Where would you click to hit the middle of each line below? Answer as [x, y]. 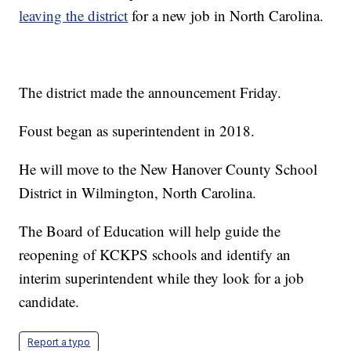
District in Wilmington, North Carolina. [138, 193]
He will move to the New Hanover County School [168, 169]
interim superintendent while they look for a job [162, 278]
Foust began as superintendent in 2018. [137, 131]
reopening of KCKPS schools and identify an [155, 255]
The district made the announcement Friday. [150, 92]
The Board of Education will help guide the [150, 231]
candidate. [49, 302]
